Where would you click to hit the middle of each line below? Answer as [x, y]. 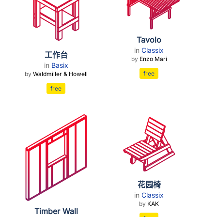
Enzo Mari [153, 59]
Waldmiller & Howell [60, 74]
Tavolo [149, 39]
